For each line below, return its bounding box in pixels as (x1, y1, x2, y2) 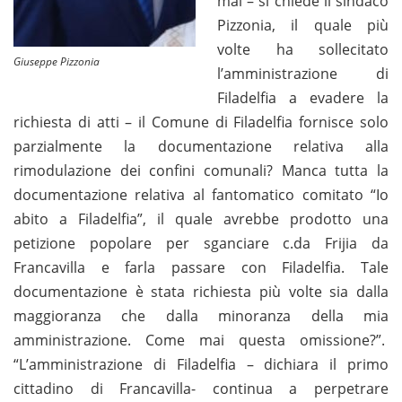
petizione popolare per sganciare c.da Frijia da (13, 232, 389, 253)
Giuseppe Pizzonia (13, 53, 100, 69)
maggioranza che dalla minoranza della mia (13, 305, 389, 326)
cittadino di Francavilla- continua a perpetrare (13, 378, 389, 398)
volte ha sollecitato (217, 39, 389, 59)
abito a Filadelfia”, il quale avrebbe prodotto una (13, 208, 389, 229)
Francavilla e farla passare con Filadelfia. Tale (13, 257, 389, 277)
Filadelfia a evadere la (217, 87, 389, 108)
